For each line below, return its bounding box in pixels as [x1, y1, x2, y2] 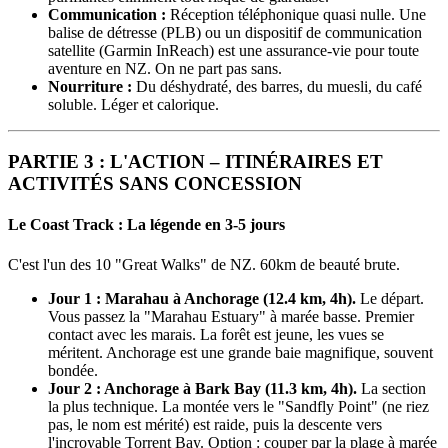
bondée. [48, 361, 98, 379]
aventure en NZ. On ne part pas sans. [48, 60, 282, 78]
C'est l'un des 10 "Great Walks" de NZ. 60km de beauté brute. [8, 255, 400, 273]
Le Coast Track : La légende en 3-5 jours [8, 216, 285, 234]
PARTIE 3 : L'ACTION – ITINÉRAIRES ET [8, 151, 383, 173]
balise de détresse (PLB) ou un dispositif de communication [48, 24, 422, 42]
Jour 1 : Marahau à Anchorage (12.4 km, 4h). [48, 289, 356, 307]
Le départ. [356, 289, 424, 307]
